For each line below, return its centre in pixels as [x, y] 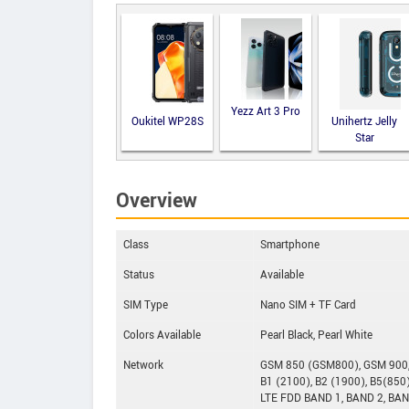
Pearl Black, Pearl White [316, 335]
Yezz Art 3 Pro [266, 111]
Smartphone [290, 245]
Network [143, 365]
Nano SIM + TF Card [308, 305]
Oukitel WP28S [167, 121]
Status [139, 275]
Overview [157, 200]
